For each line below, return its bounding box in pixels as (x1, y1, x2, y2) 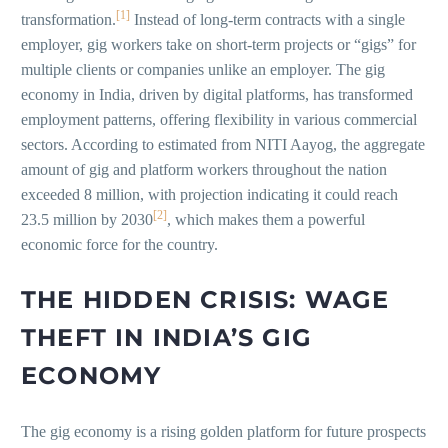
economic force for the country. (21, 236, 218, 254)
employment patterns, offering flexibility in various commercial (21, 111, 417, 129)
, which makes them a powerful (167, 211, 365, 229)
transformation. (21, 11, 116, 29)
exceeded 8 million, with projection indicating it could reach (21, 186, 398, 204)
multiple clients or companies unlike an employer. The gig (21, 61, 385, 79)
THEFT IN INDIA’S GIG (21, 323, 312, 353)
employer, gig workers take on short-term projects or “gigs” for (21, 36, 416, 54)
